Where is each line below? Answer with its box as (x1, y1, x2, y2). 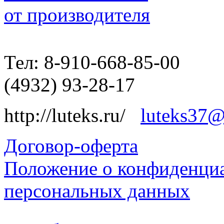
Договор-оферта (4, 135, 138, 157)
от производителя (4, 4, 150, 26)
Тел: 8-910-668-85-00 (4, 51, 180, 73)
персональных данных (4, 180, 190, 202)
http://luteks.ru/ (4, 104, 140, 126)
